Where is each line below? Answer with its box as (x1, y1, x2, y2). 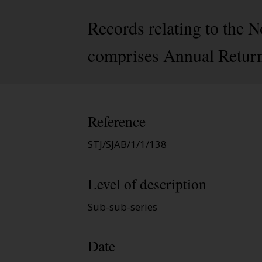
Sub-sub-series (88, 199, 157, 213)
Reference (88, 111, 146, 132)
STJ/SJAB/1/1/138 (88, 137, 167, 151)
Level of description (88, 173, 206, 194)
